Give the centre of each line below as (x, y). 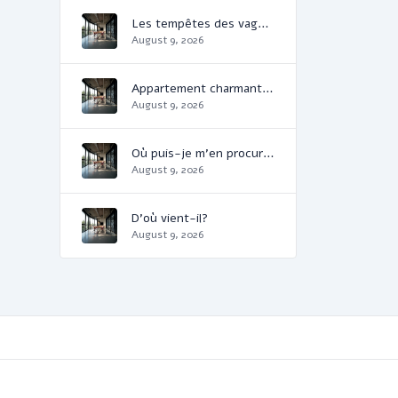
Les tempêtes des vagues (263, 23)
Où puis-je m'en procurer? (269, 153)
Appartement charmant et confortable (268, 88)
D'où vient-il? (170, 218)
